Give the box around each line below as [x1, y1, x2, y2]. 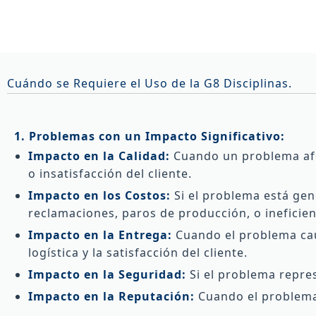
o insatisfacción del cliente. [28, 165, 192, 181]
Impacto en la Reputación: [28, 288, 195, 304]
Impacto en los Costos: [28, 187, 171, 203]
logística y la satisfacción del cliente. [28, 244, 248, 260]
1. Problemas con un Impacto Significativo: [14, 128, 285, 144]
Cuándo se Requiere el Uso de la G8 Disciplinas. [7, 75, 292, 91]
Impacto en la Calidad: [28, 147, 170, 164]
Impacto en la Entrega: [28, 226, 172, 243]
